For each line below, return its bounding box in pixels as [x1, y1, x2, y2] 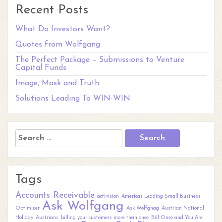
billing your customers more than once [61, 215, 149, 221]
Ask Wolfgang [42, 200, 124, 213]
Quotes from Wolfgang [15, 41, 100, 49]
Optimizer [15, 206, 40, 211]
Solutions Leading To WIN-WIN [15, 95, 130, 103]
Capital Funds [15, 64, 66, 72]
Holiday [15, 215, 33, 221]
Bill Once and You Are [151, 215, 203, 221]
